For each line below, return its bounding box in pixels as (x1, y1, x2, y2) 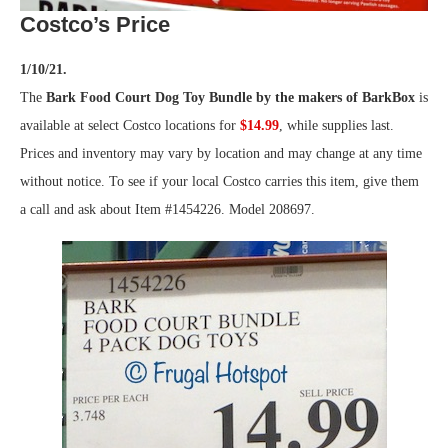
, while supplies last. (279, 118, 394, 134)
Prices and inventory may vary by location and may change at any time (20, 146, 422, 162)
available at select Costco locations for (20, 118, 240, 134)
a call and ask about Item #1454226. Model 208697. (20, 202, 315, 218)
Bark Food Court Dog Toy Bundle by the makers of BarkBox (46, 90, 415, 106)
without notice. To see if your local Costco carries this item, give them (20, 174, 419, 190)
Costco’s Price (20, 12, 170, 38)
